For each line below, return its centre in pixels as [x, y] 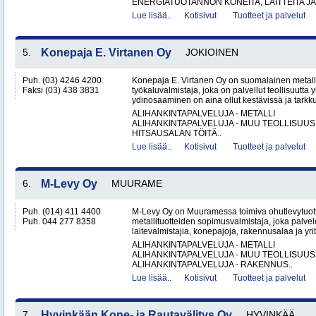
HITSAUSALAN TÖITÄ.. [177, 133]
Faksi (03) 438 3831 [61, 90]
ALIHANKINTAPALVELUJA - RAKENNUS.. [212, 265]
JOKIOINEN [212, 52]
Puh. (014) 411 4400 [62, 212]
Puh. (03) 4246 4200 [62, 80]
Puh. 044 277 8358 [59, 221]
